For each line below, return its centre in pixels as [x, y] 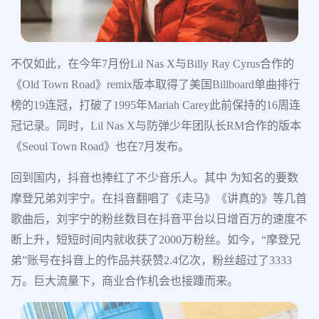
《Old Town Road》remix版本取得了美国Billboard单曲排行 [155, 85]
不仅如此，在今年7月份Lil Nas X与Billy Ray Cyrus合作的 [152, 64]
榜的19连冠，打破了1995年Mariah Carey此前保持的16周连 [156, 105]
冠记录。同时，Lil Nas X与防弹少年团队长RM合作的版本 [156, 126]
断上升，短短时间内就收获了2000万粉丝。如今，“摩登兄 [156, 240]
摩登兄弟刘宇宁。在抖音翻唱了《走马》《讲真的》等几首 [159, 199]
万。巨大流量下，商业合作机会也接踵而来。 [125, 281]
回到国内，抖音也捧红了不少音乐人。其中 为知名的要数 [155, 178]
